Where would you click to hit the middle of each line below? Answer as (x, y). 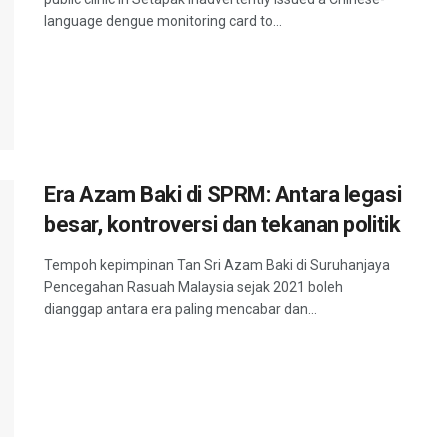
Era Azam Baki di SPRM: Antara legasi (223, 194)
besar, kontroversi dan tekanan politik (222, 224)
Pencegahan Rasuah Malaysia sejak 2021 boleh (193, 286)
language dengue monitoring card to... (163, 21)
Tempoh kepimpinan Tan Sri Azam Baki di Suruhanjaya (217, 264)
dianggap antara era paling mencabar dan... (180, 308)
